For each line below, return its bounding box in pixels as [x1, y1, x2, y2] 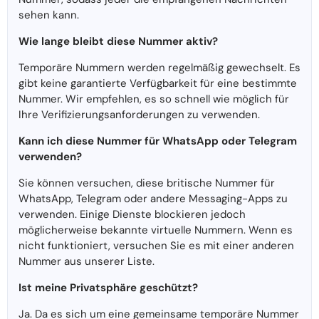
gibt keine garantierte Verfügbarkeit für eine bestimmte [19, 76, 297, 91]
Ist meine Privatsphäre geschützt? [19, 281, 198, 296]
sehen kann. [19, 8, 79, 23]
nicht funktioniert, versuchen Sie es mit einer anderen [19, 239, 294, 253]
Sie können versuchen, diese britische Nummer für [19, 176, 275, 191]
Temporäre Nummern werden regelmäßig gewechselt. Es [19, 61, 300, 75]
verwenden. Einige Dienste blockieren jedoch [19, 207, 246, 222]
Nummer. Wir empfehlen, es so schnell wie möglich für [19, 92, 289, 107]
